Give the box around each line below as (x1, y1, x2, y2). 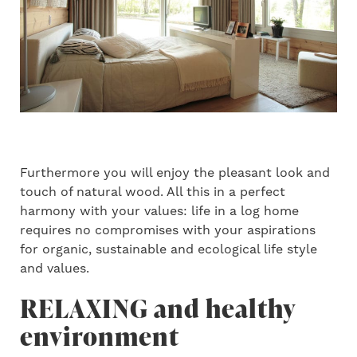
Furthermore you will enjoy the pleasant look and (20, 164, 330, 181)
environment (20, 317, 179, 354)
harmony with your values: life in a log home (20, 202, 299, 219)
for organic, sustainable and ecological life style (20, 241, 317, 257)
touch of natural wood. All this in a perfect (20, 183, 285, 200)
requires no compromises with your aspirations (20, 222, 316, 238)
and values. (20, 260, 89, 277)
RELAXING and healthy (20, 289, 296, 326)
